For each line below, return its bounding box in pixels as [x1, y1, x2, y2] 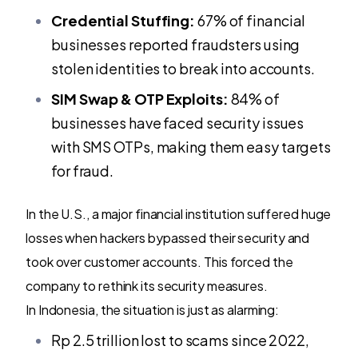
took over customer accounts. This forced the [26, 253, 293, 270]
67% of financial [195, 10, 306, 30]
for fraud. [51, 161, 114, 180]
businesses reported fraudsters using [51, 34, 300, 54]
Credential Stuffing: [51, 10, 195, 30]
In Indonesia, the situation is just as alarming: [26, 300, 280, 318]
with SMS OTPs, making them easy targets [51, 137, 332, 156]
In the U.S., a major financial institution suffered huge [26, 205, 332, 222]
